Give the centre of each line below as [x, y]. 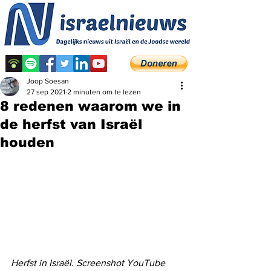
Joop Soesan [48, 81]
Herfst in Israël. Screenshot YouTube [88, 263]
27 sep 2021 [46, 92]
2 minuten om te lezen [104, 92]
